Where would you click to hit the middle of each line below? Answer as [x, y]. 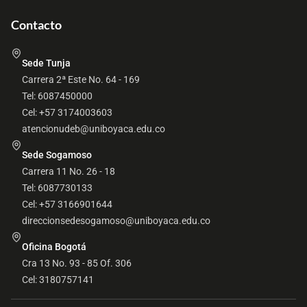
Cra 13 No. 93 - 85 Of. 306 [77, 263]
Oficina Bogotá [54, 246]
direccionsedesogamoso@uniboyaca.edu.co [116, 220]
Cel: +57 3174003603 [67, 112]
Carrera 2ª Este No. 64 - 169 [81, 79]
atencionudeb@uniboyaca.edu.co [94, 128]
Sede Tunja [46, 63]
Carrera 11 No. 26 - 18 [69, 171]
